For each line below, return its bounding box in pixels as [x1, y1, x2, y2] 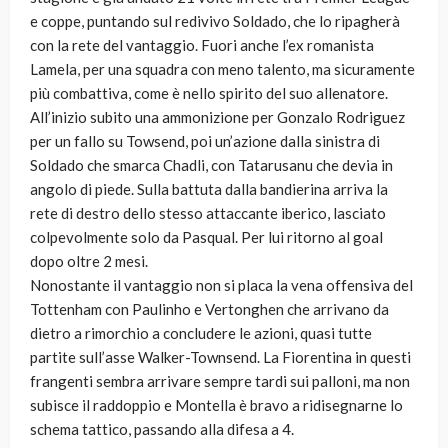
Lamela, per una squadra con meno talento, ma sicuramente [30, 60, 415, 79]
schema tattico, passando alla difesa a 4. [30, 420, 294, 439]
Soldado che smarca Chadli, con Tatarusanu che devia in [30, 156, 393, 175]
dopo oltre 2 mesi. [30, 252, 148, 271]
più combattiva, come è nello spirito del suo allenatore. [30, 84, 388, 103]
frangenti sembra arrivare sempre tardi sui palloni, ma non [30, 372, 410, 391]
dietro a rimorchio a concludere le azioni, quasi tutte [30, 324, 372, 343]
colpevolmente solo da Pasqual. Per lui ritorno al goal [30, 228, 383, 247]
